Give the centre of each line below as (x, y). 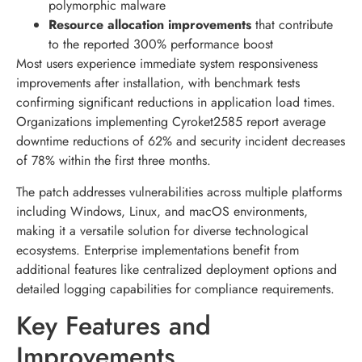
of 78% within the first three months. (114, 161)
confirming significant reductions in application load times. (176, 103)
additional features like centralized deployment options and (177, 269)
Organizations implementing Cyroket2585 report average (171, 122)
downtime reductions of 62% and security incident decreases (181, 141)
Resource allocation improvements (150, 25)
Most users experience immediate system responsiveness (167, 64)
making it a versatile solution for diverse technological (162, 230)
